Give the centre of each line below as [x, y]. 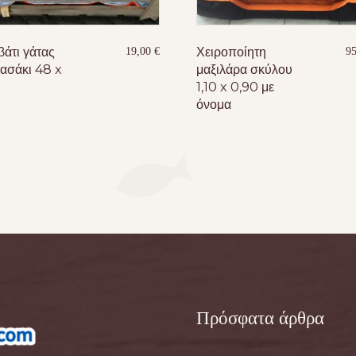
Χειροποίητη [232, 52]
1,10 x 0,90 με [236, 87]
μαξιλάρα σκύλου [245, 69]
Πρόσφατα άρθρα [261, 319]
